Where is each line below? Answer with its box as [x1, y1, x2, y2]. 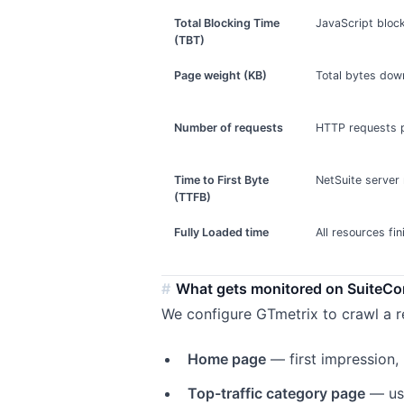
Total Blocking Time [174, 15, 280, 30]
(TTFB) [174, 189, 212, 204]
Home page [187, 349, 266, 368]
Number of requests [174, 120, 284, 134]
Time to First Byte [174, 172, 270, 187]
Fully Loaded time [174, 225, 270, 239]
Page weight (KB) [174, 68, 268, 82]
